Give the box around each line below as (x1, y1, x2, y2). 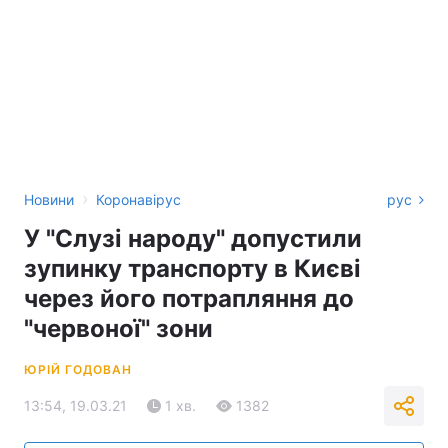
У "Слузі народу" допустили (24, 224, 362, 253)
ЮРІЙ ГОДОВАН (24, 362, 132, 377)
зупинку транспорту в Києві (24, 254, 361, 283)
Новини (24, 191, 74, 208)
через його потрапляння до (24, 284, 354, 313)
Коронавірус (96, 191, 181, 208)
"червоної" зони (24, 314, 213, 343)
